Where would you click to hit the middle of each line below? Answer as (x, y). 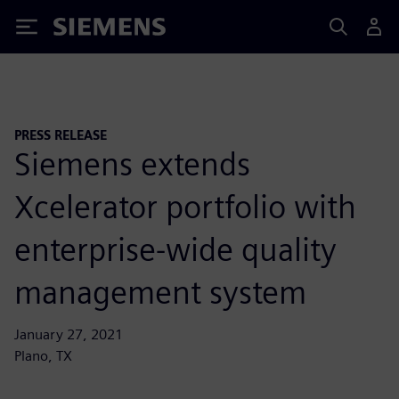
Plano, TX (43, 355)
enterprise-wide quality (175, 249)
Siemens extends (132, 163)
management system (160, 292)
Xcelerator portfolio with (185, 206)
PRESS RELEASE (61, 135)
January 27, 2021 (69, 334)
